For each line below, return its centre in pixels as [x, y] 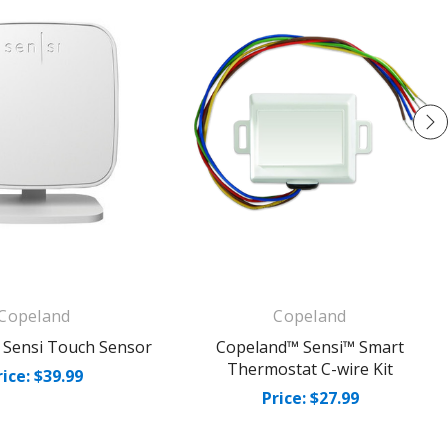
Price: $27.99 [310, 397]
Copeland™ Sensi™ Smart [310, 346]
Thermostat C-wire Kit [310, 368]
